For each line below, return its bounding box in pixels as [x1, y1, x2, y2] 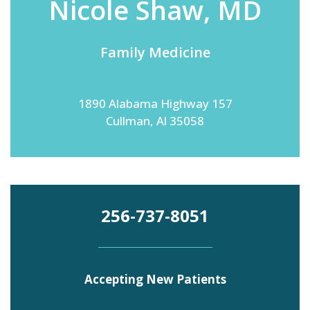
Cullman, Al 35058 [106, 113, 204, 129]
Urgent [60, 82, 90, 95]
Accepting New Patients [84, 271, 226, 287]
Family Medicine [100, 43, 210, 62]
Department [60, 60, 113, 73]
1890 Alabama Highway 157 [77, 95, 232, 111]
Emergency [62, 48, 111, 60]
